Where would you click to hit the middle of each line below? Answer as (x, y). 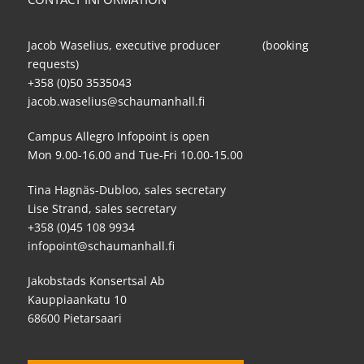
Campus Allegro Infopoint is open (119, 136)
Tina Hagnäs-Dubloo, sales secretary (127, 190)
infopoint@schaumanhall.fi (101, 246)
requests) (53, 64)
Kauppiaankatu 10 (77, 300)
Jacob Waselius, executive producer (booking (168, 45)
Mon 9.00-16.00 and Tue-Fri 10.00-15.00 (135, 155)
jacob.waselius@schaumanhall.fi (116, 102)
